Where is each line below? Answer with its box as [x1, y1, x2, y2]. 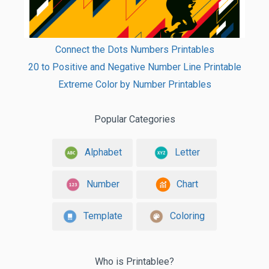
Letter [174, 146, 200, 158]
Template [83, 210, 122, 222]
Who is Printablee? [95, 256, 174, 268]
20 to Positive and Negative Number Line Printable [28, 61, 241, 73]
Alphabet [84, 146, 122, 158]
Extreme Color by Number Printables [58, 79, 211, 91]
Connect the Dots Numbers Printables [55, 44, 214, 56]
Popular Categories [94, 113, 175, 125]
